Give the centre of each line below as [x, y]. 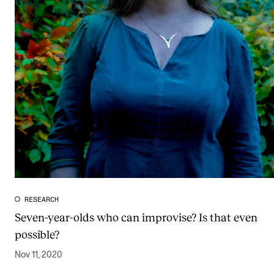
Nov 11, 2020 [39, 255]
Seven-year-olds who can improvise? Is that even [136, 217]
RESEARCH [42, 200]
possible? [37, 235]
